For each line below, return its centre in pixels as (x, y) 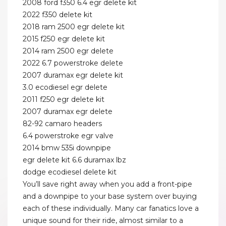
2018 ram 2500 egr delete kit (74, 27)
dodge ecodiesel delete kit (70, 172)
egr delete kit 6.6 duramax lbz (74, 160)
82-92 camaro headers (62, 124)
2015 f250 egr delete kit (64, 39)
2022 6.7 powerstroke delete (73, 63)
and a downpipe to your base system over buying (110, 196)
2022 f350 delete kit (58, 15)
